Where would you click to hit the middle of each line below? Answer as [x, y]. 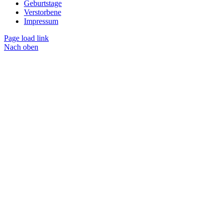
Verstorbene [43, 12]
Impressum [41, 21]
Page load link [26, 38]
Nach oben [21, 47]
